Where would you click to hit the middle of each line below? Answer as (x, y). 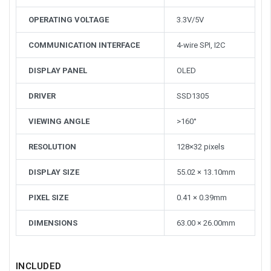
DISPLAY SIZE (54, 172)
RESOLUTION (52, 146)
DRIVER (42, 96)
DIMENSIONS (53, 223)
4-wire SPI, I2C (201, 45)
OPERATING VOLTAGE (68, 19)
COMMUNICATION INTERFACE (84, 45)
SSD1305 (192, 96)
